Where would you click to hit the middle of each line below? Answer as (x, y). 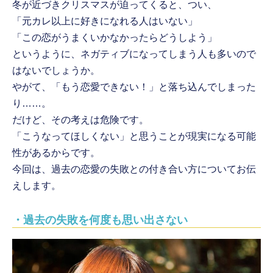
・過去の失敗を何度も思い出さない (100, 220)
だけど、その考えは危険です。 (81, 120)
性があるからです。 (56, 153)
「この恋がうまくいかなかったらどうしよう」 (115, 38)
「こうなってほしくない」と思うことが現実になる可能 (134, 136)
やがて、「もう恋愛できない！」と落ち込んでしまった (134, 87)
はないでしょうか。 (56, 71)
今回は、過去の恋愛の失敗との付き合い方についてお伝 (134, 169)
